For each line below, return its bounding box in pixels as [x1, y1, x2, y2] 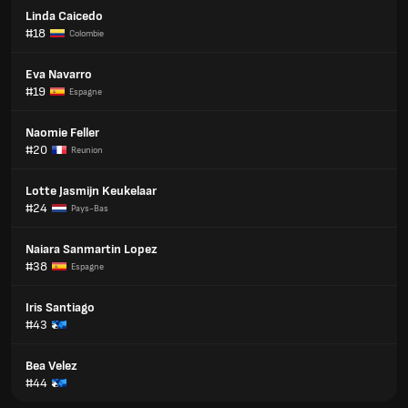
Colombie [69, 27, 104, 39]
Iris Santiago [25, 300, 95, 315]
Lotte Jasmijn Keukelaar [25, 183, 157, 199]
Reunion [71, 144, 103, 156]
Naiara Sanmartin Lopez [25, 241, 158, 257]
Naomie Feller [25, 125, 99, 140]
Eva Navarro [25, 66, 92, 82]
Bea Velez [25, 358, 77, 373]
